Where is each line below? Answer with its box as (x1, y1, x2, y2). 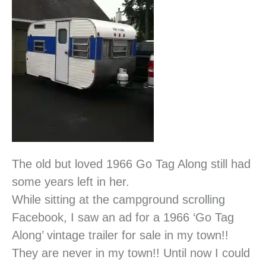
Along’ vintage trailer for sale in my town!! (12, 229, 229, 242)
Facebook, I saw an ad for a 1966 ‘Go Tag (12, 211, 234, 224)
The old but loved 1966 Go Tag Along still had (12, 157, 251, 171)
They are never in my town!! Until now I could (12, 246, 250, 260)
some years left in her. (12, 175, 129, 189)
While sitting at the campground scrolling (12, 193, 225, 207)
